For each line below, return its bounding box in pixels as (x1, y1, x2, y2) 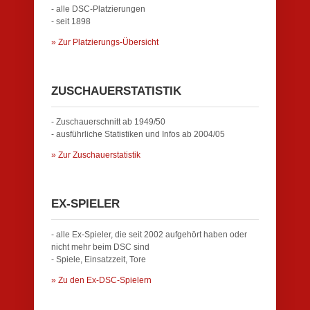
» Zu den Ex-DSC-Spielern (51, 275, 152, 285)
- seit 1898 (51, 17, 91, 26)
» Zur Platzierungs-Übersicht (51, 37, 158, 47)
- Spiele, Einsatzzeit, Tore (51, 255, 146, 264)
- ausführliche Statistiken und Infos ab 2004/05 (51, 129, 225, 139)
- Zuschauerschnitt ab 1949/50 (51, 117, 165, 127)
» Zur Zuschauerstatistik (51, 150, 140, 160)
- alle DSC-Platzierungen (51, 4, 145, 14)
